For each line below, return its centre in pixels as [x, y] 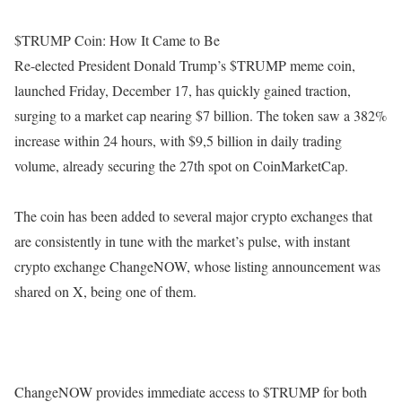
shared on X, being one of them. [105, 291]
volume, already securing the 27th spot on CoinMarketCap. [181, 166]
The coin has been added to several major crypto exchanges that [193, 216]
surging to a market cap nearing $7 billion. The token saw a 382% [201, 115]
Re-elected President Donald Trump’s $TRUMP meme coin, [185, 65]
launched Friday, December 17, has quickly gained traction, [183, 90]
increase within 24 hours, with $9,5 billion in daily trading [178, 140]
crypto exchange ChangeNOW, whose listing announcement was [197, 266]
